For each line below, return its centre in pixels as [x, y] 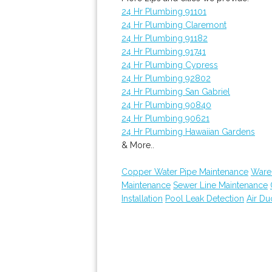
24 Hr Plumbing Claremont [174, 25]
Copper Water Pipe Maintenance [185, 172]
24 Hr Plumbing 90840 [166, 105]
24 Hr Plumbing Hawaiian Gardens [188, 132]
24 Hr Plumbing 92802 [166, 78]
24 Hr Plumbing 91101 [164, 12]
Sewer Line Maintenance [220, 185]
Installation [142, 199]
